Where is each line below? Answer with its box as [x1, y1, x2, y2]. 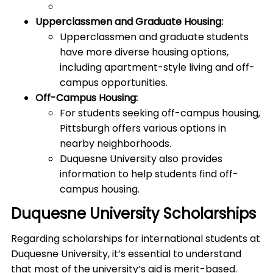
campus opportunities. [60, 76, 168, 90]
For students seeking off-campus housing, [60, 106, 260, 121]
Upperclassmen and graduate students [60, 30, 249, 44]
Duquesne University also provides [60, 152, 222, 166]
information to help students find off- [60, 167, 238, 182]
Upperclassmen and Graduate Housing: [35, 15, 223, 29]
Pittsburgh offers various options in [60, 121, 226, 136]
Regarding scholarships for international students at [11, 232, 260, 246]
